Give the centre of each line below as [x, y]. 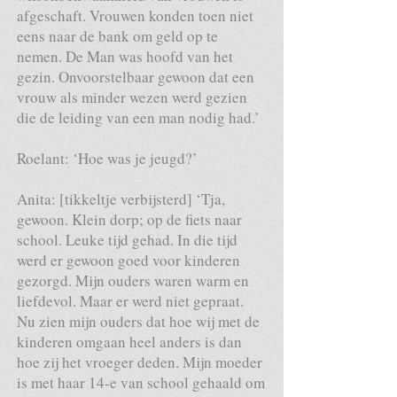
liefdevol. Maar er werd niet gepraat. [130, 301]
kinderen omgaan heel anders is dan [129, 342]
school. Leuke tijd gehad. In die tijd [127, 240]
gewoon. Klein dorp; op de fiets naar [129, 219]
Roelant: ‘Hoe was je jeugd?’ [107, 158]
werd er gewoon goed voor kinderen [128, 260]
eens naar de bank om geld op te [117, 36]
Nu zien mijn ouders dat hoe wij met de [138, 321]
